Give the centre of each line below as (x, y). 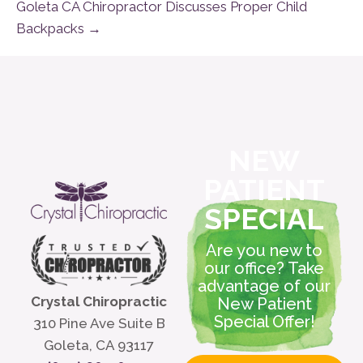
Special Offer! (264, 321)
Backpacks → (59, 29)
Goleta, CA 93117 (99, 345)
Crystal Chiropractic (99, 301)
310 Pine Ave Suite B (99, 323)
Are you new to (264, 250)
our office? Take (264, 268)
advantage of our (264, 286)
